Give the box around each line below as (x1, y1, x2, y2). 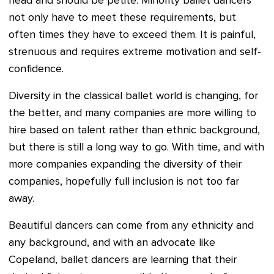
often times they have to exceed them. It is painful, (9, 29, 256, 41)
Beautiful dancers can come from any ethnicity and (9, 220, 254, 232)
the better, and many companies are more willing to (9, 108, 256, 119)
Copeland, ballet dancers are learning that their (9, 254, 237, 266)
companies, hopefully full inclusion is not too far (9, 176, 239, 188)
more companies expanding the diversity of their (9, 159, 242, 171)
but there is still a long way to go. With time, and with (9, 142, 264, 154)
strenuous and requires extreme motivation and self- (9, 46, 261, 58)
